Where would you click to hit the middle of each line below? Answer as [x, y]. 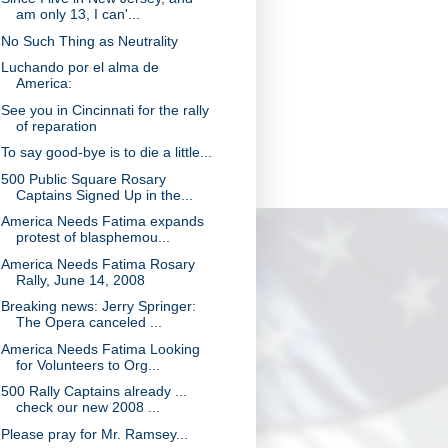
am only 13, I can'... [77, 14]
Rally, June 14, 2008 [80, 279]
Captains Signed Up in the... [104, 194]
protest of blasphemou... [92, 237]
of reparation [56, 125]
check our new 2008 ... [87, 407]
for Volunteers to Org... [87, 364]
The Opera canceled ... [88, 322]
